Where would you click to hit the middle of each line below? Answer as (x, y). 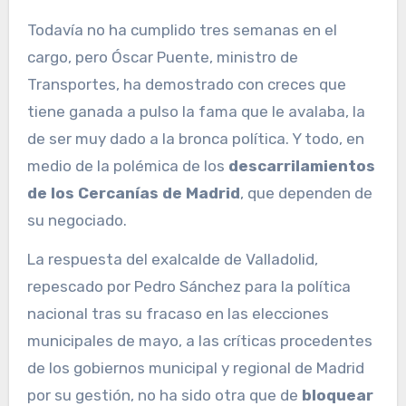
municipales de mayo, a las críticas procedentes (199, 341)
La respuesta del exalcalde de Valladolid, (172, 260)
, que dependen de (306, 193)
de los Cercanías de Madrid (133, 193)
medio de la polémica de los (127, 166)
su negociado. (77, 221)
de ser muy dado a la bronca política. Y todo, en (195, 139)
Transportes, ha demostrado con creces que (186, 85)
